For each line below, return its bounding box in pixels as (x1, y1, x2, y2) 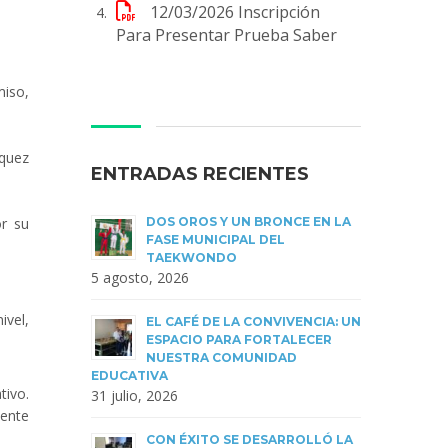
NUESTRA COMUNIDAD (146, 349, 297, 365)
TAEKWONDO (146, 249, 237, 265)
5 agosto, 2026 (91, 267, 189, 287)
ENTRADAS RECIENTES (91, 162, 309, 185)
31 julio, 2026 (91, 385, 178, 405)
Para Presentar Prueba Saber (116, 23, 337, 46)
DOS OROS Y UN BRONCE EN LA (146, 213, 351, 229)
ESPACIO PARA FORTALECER (146, 331, 332, 347)
